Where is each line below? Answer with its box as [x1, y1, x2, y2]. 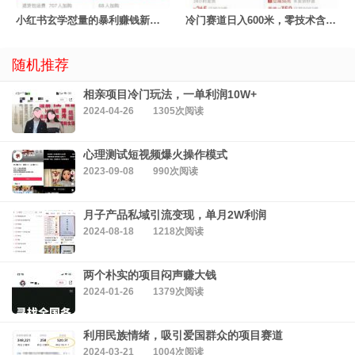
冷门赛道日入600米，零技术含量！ [326, 14, 336, 27]
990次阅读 [153, 166, 198, 177]
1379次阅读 [153, 286, 204, 298]
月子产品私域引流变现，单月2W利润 [83, 208, 266, 222]
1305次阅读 [153, 105, 204, 117]
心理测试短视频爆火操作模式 [83, 148, 227, 162]
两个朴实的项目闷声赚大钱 [83, 269, 216, 282]
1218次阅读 [153, 226, 204, 238]
